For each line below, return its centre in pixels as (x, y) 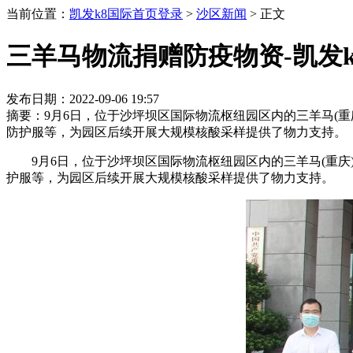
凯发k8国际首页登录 (126, 14)
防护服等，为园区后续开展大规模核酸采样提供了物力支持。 (176, 132)
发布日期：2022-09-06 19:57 (83, 98)
